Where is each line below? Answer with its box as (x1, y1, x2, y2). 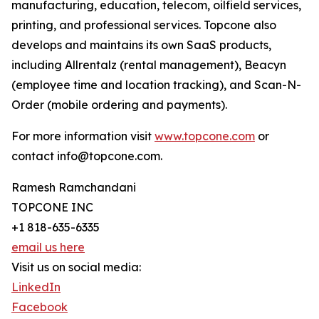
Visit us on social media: (11, 260, 141, 274)
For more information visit (11, 129, 155, 143)
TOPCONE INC (11, 200, 93, 214)
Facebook (11, 300, 68, 314)
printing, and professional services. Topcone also (11, 18, 276, 32)
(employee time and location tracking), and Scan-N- (11, 78, 301, 92)
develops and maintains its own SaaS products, (11, 38, 271, 52)
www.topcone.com (155, 129, 255, 143)
